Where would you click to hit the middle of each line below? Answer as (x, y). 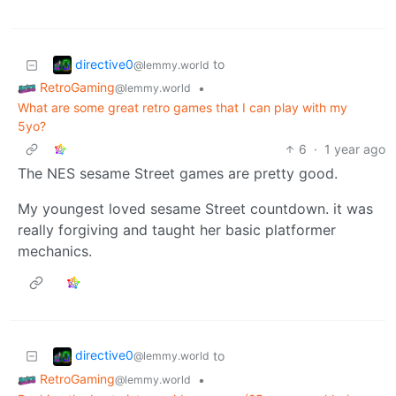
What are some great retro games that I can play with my (183, 108)
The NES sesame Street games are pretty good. (178, 174)
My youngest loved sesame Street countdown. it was (195, 209)
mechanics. (55, 251)
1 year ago (355, 149)
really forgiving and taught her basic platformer (177, 230)
